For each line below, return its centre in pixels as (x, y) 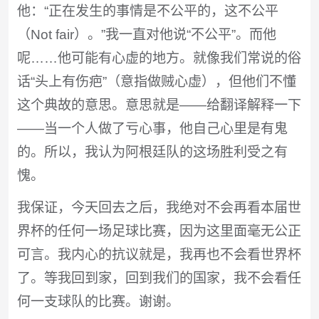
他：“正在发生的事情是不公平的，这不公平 (147, 11)
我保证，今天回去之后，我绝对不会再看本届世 (159, 208)
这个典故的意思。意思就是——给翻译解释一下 (159, 105)
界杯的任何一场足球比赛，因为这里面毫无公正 (159, 231)
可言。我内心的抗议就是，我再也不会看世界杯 (159, 255)
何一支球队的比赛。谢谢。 (98, 302)
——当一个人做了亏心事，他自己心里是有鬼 (152, 129)
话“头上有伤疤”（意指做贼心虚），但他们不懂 (156, 82)
